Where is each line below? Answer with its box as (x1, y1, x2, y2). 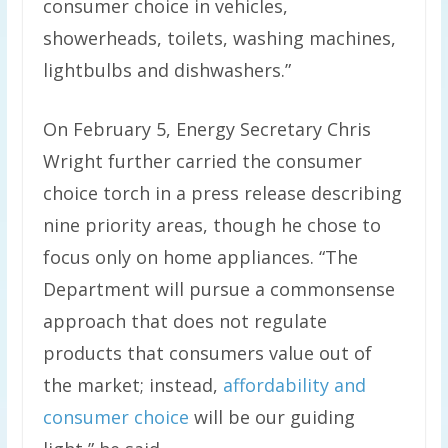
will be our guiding (188, 405, 355, 430)
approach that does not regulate (42, 309, 327, 334)
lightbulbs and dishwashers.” (42, 58, 291, 83)
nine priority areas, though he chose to (42, 213, 381, 238)
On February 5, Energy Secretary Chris (42, 117, 371, 142)
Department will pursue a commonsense (42, 277, 395, 302)
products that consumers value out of (42, 341, 372, 366)
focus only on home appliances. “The (42, 245, 358, 270)
